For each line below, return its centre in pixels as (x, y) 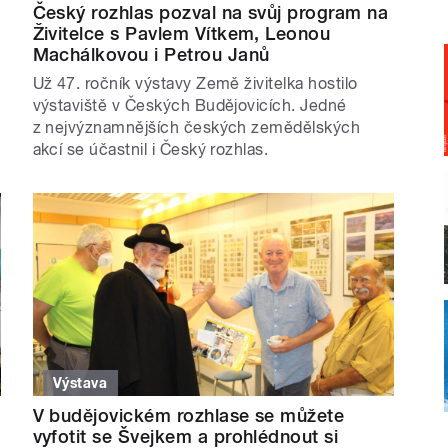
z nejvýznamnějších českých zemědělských (196, 127)
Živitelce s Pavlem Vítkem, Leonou (181, 33)
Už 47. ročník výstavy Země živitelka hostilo (195, 83)
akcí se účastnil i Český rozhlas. (150, 149)
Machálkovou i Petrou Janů (151, 54)
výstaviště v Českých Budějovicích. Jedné (189, 105)
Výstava (80, 383)
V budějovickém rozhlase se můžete (188, 416)
